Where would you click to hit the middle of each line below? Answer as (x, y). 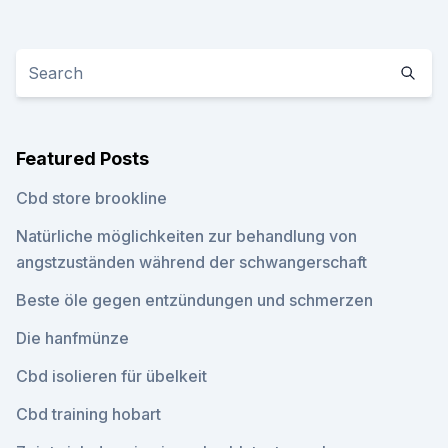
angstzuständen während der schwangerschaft (191, 262)
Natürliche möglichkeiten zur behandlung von (186, 236)
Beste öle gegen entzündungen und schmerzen (194, 300)
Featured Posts (82, 158)
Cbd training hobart (88, 414)
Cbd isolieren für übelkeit (111, 376)
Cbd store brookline (91, 198)
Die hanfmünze (72, 338)
